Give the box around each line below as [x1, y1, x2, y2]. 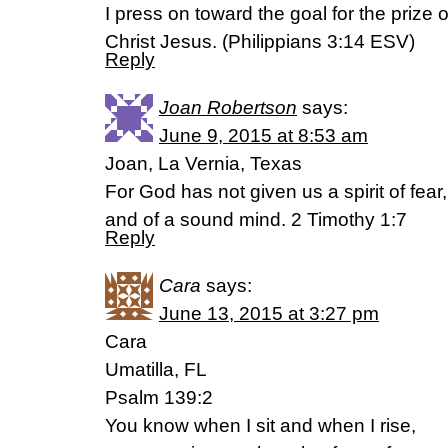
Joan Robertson [159, 97, 297, 118]
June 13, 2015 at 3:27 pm [159, 303, 379, 324]
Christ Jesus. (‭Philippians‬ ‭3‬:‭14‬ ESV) [105, 31, 415, 52]
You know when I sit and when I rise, [105, 415, 416, 436]
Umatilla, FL [105, 359, 207, 380]
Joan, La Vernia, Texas [105, 153, 302, 174]
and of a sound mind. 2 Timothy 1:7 [105, 209, 407, 230]
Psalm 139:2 [105, 387, 213, 408]
